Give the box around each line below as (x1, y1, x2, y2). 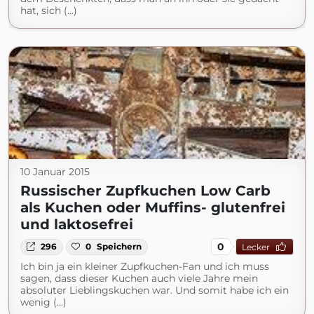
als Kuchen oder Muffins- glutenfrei (20, 199, 285, 217)
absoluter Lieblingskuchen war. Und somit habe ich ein (20, 284, 289, 297)
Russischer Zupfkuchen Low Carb (20, 182, 271, 200)
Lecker (241, 241, 270, 252)
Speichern (97, 241, 142, 252)
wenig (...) (20, 296, 67, 309)
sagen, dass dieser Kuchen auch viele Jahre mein (20, 272, 258, 285)
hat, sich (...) (20, 4, 77, 18)
